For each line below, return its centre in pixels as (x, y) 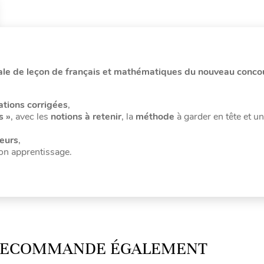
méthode (155, 116)
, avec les (31, 116)
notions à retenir (86, 116)
